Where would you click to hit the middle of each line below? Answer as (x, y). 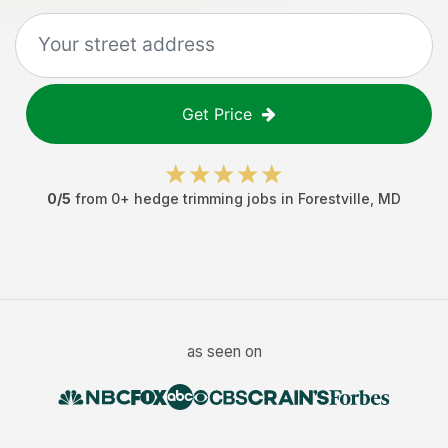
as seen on (224, 351)
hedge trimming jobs (205, 198)
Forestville (334, 198)
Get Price (217, 114)
